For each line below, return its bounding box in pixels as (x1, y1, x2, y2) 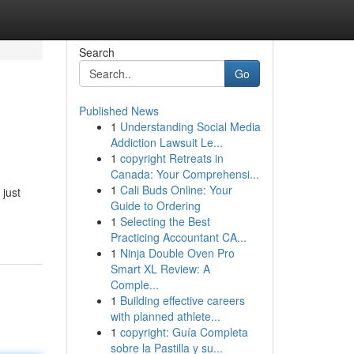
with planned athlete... (110, 308, 220, 324)
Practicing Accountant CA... (110, 229, 247, 245)
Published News (78, 103, 159, 119)
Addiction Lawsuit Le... (110, 134, 223, 150)
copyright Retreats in (119, 150, 224, 166)
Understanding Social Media (119, 119, 261, 134)
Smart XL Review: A (110, 261, 210, 277)
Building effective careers (119, 292, 245, 308)
